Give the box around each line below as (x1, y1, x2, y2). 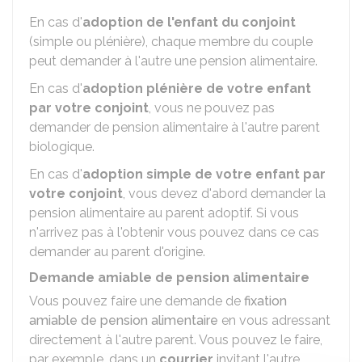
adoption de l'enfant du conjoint (82, 15, 296, 30)
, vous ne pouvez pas (149, 100, 275, 116)
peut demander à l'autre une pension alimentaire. (29, 53, 318, 69)
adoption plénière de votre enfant (82, 81, 311, 96)
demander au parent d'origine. (29, 244, 205, 259)
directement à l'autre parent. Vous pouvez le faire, (29, 332, 322, 347)
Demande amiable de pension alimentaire (29, 270, 309, 285)
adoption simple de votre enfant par (82, 166, 326, 182)
